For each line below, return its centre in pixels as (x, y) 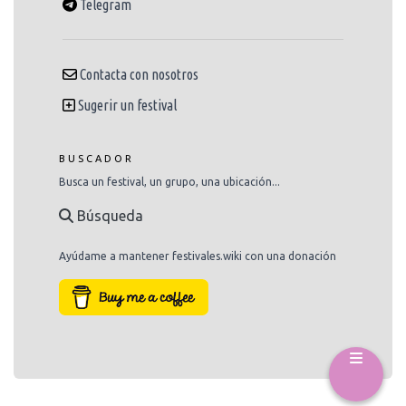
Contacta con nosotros (139, 74)
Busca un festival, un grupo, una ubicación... (169, 181)
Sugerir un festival (127, 105)
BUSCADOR (97, 158)
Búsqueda (108, 215)
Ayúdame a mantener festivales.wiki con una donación (198, 256)
